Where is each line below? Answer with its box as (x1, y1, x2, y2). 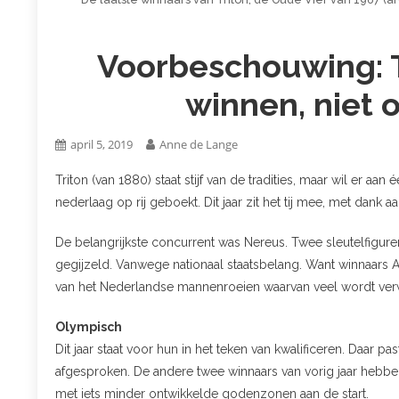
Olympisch (55, 319, 122, 334)
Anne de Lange (159, 135, 238, 152)
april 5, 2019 (70, 135, 133, 152)
